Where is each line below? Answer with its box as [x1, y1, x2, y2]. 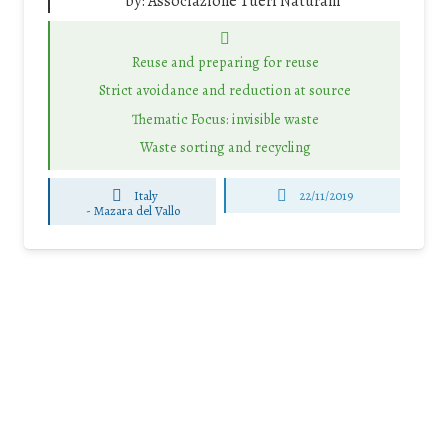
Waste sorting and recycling [139, 137, 311, 158]
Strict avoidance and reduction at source [99, 80, 351, 101]
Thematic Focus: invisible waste [131, 108, 319, 129]
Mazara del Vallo [93, 202, 180, 220]
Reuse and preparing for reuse [131, 51, 319, 72]
